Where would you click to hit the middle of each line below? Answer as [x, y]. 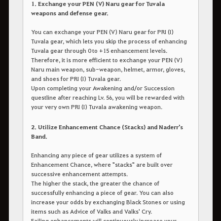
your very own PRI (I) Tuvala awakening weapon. [96, 106]
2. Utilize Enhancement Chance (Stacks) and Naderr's [107, 127]
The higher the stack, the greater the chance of [95, 183]
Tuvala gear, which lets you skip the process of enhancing [109, 41]
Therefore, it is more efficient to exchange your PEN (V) [107, 59]
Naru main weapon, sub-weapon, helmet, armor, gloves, [108, 69]
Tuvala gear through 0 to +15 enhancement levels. [99, 50]
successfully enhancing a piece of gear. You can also [102, 192]
